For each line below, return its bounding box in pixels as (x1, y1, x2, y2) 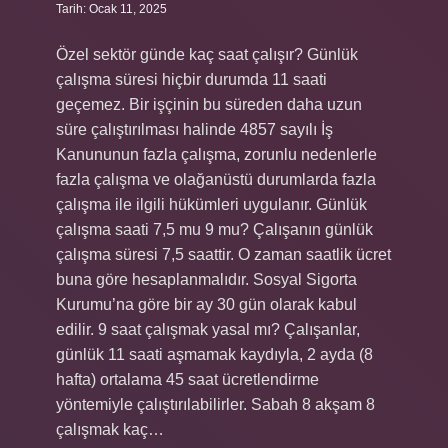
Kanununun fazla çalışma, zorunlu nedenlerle (56, 146, 377, 163)
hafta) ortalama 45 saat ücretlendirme (56, 371, 319, 388)
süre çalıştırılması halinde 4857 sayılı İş (56, 121, 333, 138)
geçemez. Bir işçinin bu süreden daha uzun (56, 96, 362, 113)
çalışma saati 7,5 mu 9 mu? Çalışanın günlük (56, 221, 373, 238)
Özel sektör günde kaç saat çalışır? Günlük (56, 46, 358, 63)
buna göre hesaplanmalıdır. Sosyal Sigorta (56, 271, 357, 288)
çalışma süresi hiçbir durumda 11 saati (56, 71, 327, 88)
